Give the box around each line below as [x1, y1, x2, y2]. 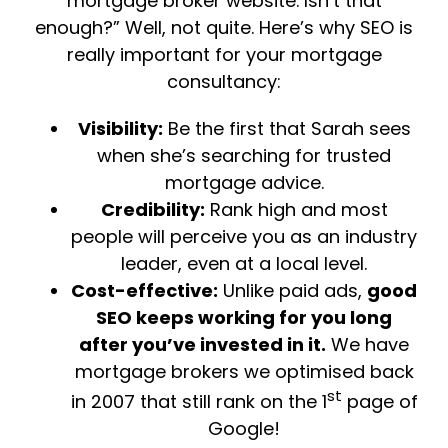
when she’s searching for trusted [97, 142, 391, 168]
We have [326, 331, 409, 357]
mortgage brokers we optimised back [74, 358, 414, 384]
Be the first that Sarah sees [162, 115, 411, 141]
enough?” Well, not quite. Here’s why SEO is [35, 14, 413, 40]
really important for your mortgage [66, 41, 382, 67]
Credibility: [100, 196, 205, 222]
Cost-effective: [71, 277, 218, 303]
